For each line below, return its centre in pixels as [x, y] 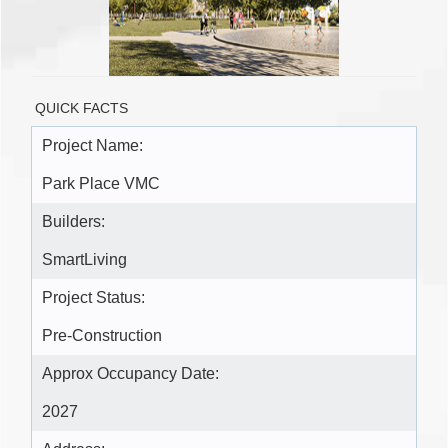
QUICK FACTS [81, 108]
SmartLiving [84, 260]
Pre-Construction [102, 336]
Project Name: [92, 146]
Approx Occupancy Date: [130, 374]
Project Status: [93, 298]
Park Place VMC [101, 184]
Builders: [73, 222]
